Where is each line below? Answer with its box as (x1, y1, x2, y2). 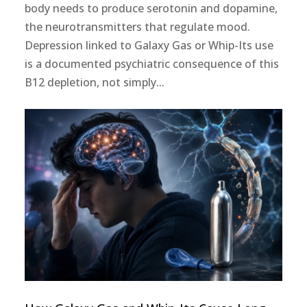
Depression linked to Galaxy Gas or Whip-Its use (24, 37, 273, 53)
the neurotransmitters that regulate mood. (24, 19, 250, 34)
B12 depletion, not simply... (24, 74, 164, 90)
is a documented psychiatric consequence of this (24, 56, 279, 71)
